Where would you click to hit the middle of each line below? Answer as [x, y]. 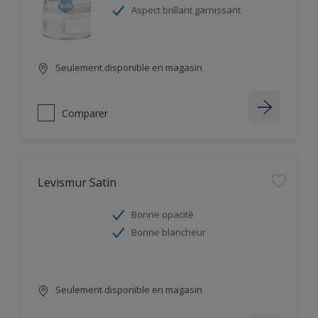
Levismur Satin [77, 182]
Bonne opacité [163, 214]
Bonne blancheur [169, 232]
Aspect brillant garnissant [186, 10]
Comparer [85, 113]
